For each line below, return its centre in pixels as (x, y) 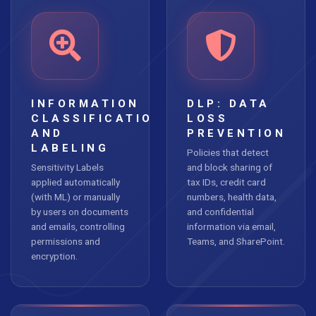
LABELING (70, 148)
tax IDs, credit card (226, 182)
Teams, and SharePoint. (236, 241)
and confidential (220, 212)
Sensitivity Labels (67, 167)
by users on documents (80, 212)
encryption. (54, 256)
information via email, (231, 226)
